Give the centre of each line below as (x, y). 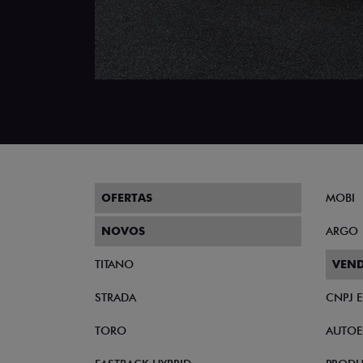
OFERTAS (127, 198)
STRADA (115, 297)
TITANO (114, 264)
